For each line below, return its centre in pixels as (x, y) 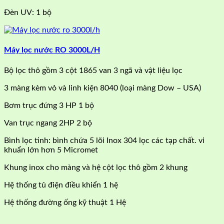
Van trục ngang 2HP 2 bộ (48, 123)
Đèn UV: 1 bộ (28, 13)
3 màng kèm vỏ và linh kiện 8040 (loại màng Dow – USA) (102, 88)
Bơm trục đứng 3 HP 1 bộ (49, 105)
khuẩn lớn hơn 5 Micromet (51, 150)
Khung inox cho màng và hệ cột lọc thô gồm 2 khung (96, 167)
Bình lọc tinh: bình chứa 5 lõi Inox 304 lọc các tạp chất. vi (104, 140)
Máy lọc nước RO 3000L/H (52, 50)
